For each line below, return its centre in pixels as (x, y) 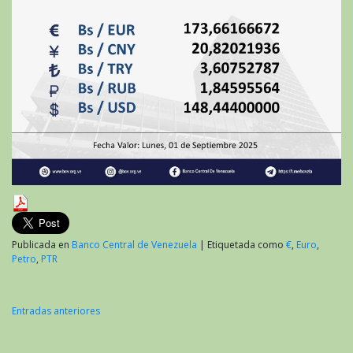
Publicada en (42, 244)
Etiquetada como (247, 244)
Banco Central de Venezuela (134, 244)
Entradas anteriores (56, 310)
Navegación (68, 334)
